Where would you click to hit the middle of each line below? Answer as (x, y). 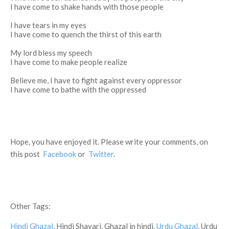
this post (27, 154)
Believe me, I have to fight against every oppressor (96, 80)
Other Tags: (31, 206)
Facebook (60, 154)
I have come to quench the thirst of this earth (86, 34)
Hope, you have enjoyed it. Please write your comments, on (109, 142)
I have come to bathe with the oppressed (78, 89)
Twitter (101, 154)
